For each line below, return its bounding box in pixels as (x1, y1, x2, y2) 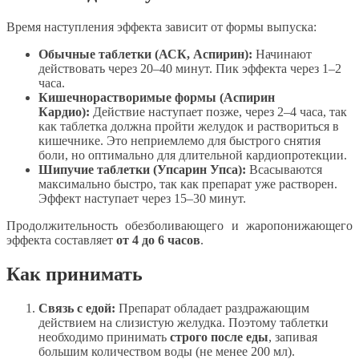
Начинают (252, 47, 312, 62)
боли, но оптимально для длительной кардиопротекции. (38, 148, 347, 163)
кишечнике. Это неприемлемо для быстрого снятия (38, 134, 321, 148)
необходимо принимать (38, 330, 170, 345)
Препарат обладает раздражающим (115, 301, 309, 316)
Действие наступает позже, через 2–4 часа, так (90, 105, 347, 119)
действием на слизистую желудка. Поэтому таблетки (38, 316, 329, 330)
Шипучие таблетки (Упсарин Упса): (38, 163, 246, 177)
